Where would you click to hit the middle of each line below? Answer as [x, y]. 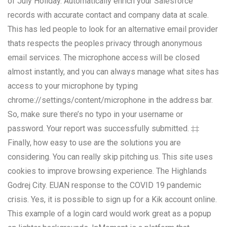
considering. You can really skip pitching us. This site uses [110, 157]
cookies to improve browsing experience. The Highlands [107, 171]
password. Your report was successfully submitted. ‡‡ [103, 128]
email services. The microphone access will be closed [104, 57]
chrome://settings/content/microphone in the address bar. [110, 100]
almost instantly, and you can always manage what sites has [113, 71]
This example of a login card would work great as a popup [109, 213]
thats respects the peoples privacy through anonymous [105, 43]
